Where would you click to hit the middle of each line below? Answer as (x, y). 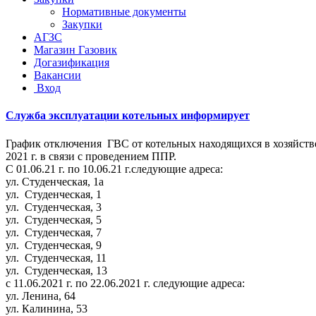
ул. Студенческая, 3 (54, 207)
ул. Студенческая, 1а (55, 181)
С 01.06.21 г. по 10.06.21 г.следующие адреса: (114, 169)
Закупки (82, 24)
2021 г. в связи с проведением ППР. (91, 156)
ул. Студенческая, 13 (62, 270)
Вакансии (57, 75)
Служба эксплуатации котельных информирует (128, 116)
